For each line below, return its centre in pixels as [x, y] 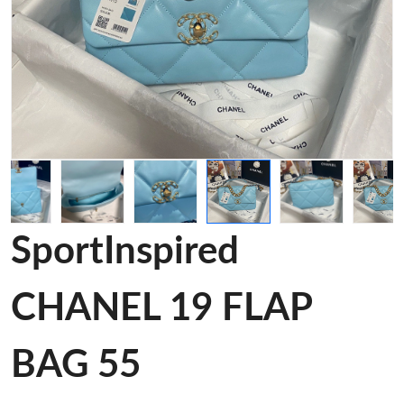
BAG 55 [76, 365]
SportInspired [125, 252]
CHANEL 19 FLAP [161, 308]
